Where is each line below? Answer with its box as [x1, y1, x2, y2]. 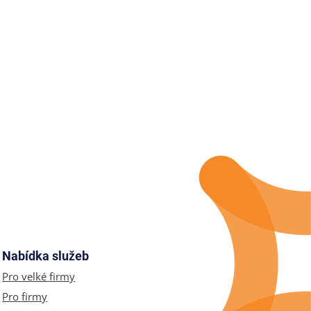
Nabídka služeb [2, 248, 90, 263]
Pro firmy [2, 289, 48, 303]
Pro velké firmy [2, 269, 76, 283]
